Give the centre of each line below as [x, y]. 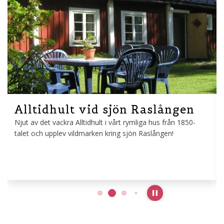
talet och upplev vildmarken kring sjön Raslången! [94, 133]
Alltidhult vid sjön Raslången [104, 109]
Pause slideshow [181, 197]
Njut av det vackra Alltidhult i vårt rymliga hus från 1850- [105, 122]
